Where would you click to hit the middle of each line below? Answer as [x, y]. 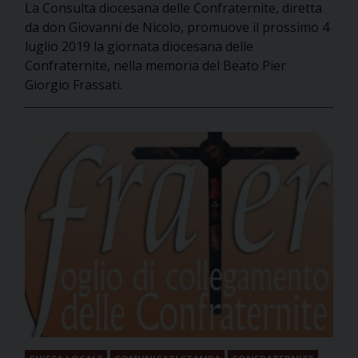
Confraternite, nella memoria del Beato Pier [155, 66]
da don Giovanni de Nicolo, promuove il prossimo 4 [177, 28]
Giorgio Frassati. [74, 85]
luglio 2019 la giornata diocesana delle [139, 47]
